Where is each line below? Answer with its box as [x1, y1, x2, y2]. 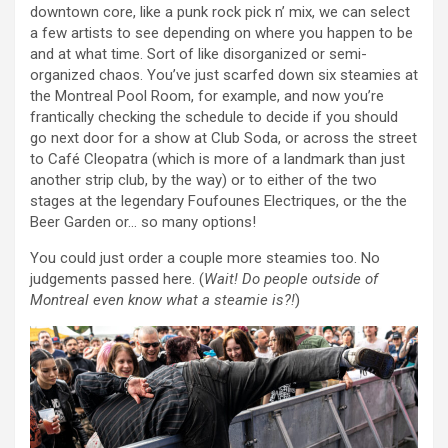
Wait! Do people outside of [204, 270, 378, 289]
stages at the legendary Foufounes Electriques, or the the [30, 192, 407, 211]
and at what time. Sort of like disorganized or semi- [30, 45, 367, 64]
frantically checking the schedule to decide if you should [30, 108, 398, 127]
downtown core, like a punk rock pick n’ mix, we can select [30, 3, 410, 22]
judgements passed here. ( [30, 270, 204, 289]
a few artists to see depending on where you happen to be [30, 24, 413, 43]
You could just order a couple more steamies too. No [30, 249, 380, 268]
